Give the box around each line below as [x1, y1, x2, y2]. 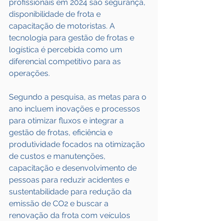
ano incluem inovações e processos [9, 104, 142, 113]
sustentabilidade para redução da [9, 187, 134, 196]
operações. [9, 69, 50, 78]
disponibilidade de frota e [9, 9, 103, 19]
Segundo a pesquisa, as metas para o [9, 92, 148, 102]
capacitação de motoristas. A [9, 21, 117, 31]
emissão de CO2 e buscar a [9, 199, 110, 208]
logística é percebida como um [9, 45, 124, 54]
